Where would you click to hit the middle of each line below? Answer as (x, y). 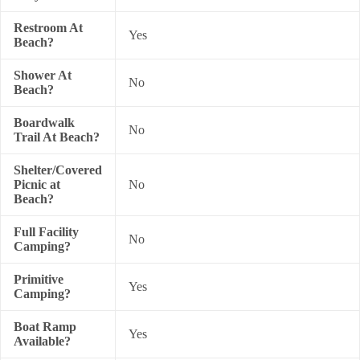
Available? (42, 341)
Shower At (43, 75)
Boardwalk (44, 123)
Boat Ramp (45, 327)
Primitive (39, 279)
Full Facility (46, 232)
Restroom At (48, 28)
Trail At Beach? (57, 137)
